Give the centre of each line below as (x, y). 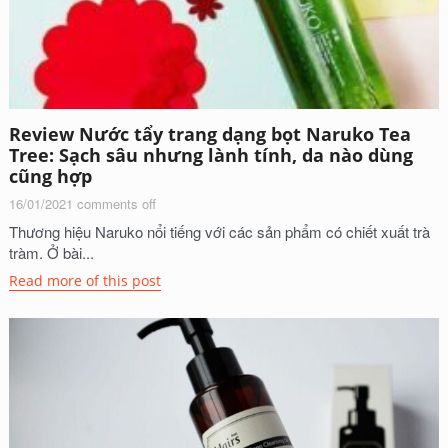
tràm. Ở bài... (51, 253)
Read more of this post (84, 281)
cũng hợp (50, 176)
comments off (116, 204)
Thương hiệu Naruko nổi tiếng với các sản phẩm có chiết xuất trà (219, 232)
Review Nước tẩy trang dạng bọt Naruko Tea (209, 134)
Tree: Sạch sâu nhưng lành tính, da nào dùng (210, 155)
